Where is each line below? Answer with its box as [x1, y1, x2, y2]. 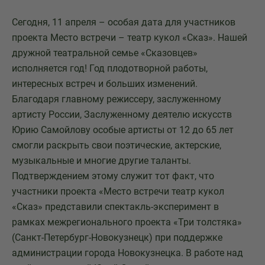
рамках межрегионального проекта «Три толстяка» [12, 216, 242, 228]
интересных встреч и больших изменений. [12, 78, 198, 89]
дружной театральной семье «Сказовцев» [12, 47, 198, 59]
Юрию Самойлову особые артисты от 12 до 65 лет [12, 124, 234, 135]
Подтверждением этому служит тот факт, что [12, 170, 214, 182]
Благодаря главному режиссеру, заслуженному [12, 93, 221, 105]
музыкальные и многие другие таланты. [12, 155, 191, 166]
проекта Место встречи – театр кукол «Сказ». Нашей [12, 32, 247, 43]
